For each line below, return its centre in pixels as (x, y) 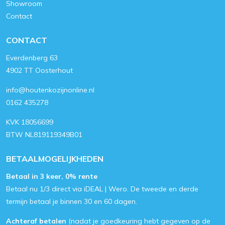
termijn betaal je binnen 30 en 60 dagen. (73, 201)
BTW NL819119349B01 (44, 135)
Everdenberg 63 (32, 58)
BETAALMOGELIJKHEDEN (55, 159)
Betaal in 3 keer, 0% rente (52, 176)
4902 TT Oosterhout (39, 70)
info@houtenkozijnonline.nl (50, 90)
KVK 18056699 (30, 122)
